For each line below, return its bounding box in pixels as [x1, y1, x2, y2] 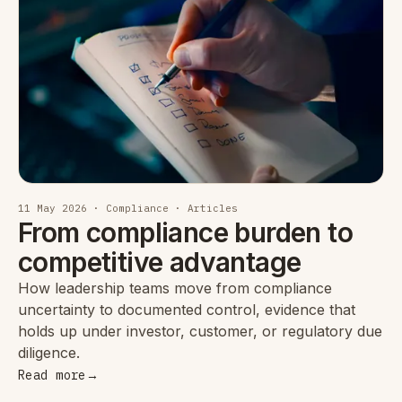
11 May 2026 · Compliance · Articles [18, 202, 238, 215]
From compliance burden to [18, 216, 353, 249]
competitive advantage [18, 246, 301, 279]
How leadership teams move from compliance [18, 279, 332, 298]
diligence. [18, 344, 80, 363]
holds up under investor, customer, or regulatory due [18, 322, 382, 341]
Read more [18, 367, 86, 384]
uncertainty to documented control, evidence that [18, 301, 355, 319]
